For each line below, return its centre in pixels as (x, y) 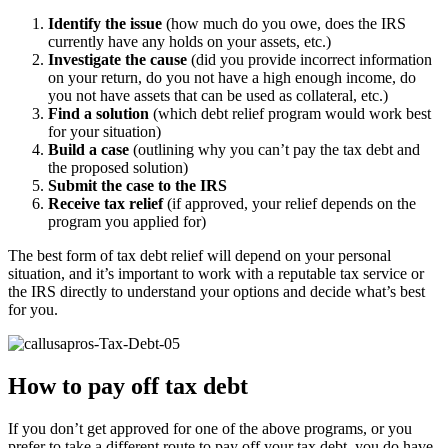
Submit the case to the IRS (137, 186)
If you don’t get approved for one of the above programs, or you (210, 429)
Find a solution (98, 114)
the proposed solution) (118, 168)
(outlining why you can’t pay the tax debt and (274, 150)
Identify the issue (105, 24)
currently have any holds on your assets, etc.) (189, 42)
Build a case (88, 150)
